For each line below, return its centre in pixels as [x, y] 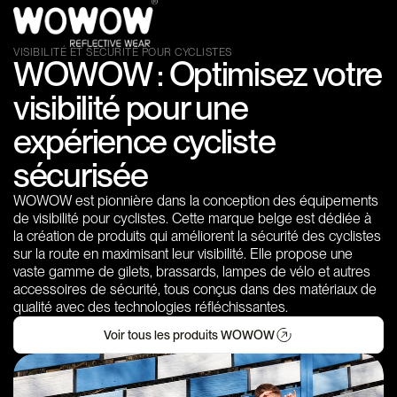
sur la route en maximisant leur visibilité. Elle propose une [183, 254]
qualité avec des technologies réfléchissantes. [151, 307]
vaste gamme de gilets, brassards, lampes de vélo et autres [192, 272]
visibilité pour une [131, 108]
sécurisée [81, 175]
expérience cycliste [144, 142]
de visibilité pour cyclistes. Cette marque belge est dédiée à [192, 219]
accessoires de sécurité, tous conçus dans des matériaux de [195, 290]
